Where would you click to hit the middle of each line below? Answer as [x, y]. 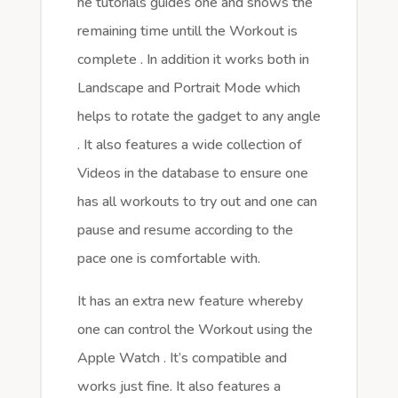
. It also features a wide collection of [189, 145]
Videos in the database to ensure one [192, 174]
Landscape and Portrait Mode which [188, 88]
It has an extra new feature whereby [190, 302]
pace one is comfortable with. [168, 259]
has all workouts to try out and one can [197, 202]
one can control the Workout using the [195, 330]
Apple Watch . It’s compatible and [182, 358]
